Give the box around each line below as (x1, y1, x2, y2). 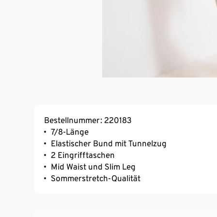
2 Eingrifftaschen (51, 150, 115, 160)
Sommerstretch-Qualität (51, 173, 140, 183)
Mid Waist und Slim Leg (51, 161, 136, 171)
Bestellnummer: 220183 (44, 115, 132, 125)
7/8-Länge (51, 126, 89, 137)
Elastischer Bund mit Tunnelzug (51, 138, 167, 148)
